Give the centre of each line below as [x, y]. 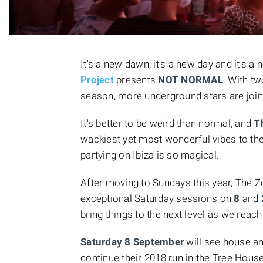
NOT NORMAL [190, 80]
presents [137, 80]
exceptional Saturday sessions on [157, 198]
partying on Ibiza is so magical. [150, 155]
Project [98, 80]
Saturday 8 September [132, 242]
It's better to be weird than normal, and [167, 123]
